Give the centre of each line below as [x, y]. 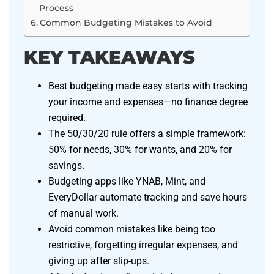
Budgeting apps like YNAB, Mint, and [127, 182]
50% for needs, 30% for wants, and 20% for [140, 150]
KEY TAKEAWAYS [109, 57]
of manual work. [83, 213]
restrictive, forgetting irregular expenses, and [143, 245]
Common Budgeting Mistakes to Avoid [126, 23]
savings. [66, 166]
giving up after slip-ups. [99, 261]
